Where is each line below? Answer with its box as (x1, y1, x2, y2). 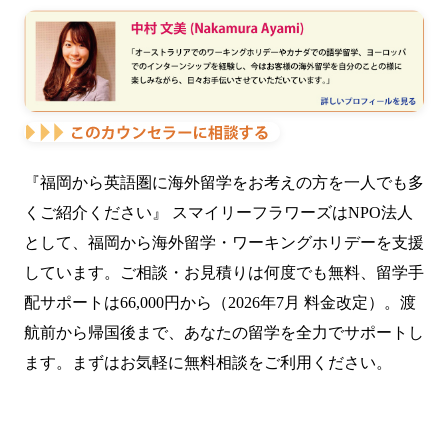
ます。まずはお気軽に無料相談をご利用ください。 (24, 354, 392, 372)
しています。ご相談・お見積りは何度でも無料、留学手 (24, 264, 424, 282)
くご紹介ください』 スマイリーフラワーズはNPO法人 (24, 204, 413, 222)
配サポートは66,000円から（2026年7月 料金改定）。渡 (24, 294, 416, 312)
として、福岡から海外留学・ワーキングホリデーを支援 (24, 234, 424, 252)
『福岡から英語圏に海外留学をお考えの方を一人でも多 (24, 174, 424, 192)
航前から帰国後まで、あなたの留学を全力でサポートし (24, 324, 424, 342)
